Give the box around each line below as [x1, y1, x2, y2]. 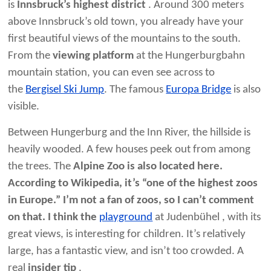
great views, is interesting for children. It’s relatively [8, 229, 246, 241]
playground [99, 212, 153, 224]
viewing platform [53, 50, 134, 62]
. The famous [104, 84, 166, 96]
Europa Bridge [166, 84, 232, 96]
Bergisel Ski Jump [25, 84, 105, 96]
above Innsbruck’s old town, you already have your [8, 16, 244, 28]
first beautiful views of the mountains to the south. [8, 33, 241, 45]
